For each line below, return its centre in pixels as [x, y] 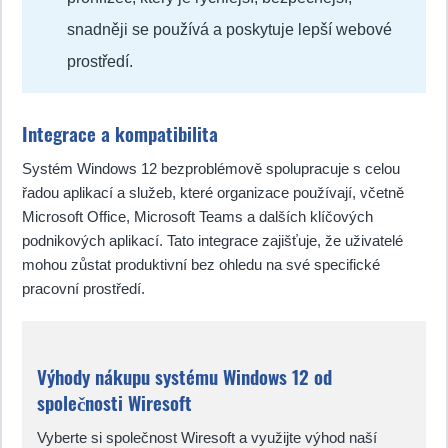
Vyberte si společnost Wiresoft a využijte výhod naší [207, 437]
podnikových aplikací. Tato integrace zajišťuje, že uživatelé [212, 240]
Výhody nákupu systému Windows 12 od [184, 376]
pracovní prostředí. [83, 288]
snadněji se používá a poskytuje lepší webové [229, 29]
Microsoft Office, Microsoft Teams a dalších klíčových [197, 216]
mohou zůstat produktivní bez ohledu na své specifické [201, 264]
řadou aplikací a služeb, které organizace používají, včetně [213, 192]
